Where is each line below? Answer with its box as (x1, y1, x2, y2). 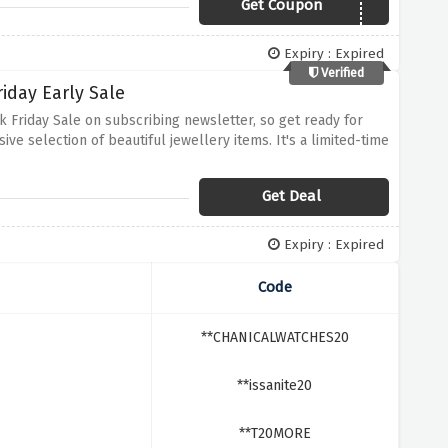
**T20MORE (238, 425, 311, 442)
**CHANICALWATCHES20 (200, 329, 349, 346)
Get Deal (261, 187, 321, 205)
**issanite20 (237, 377, 313, 394)
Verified (318, 65, 365, 80)
